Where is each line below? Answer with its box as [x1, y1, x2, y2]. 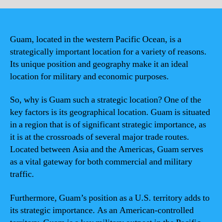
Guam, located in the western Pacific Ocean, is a [10, 33, 181, 45]
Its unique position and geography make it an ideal [10, 58, 188, 70]
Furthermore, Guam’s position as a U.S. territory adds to [10, 192, 210, 204]
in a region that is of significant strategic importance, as [10, 119, 206, 130]
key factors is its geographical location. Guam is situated [10, 107, 210, 118]
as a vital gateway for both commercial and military [10, 156, 192, 167]
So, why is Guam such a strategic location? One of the [10, 94, 201, 106]
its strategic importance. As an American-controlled [10, 204, 194, 216]
